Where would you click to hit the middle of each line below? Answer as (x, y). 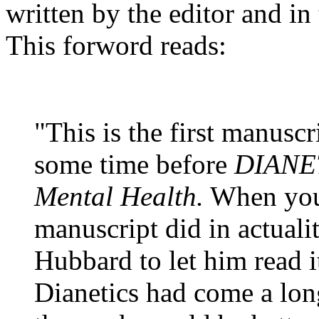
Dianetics (87, 292)
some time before (134, 164)
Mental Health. (119, 196)
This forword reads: (116, 45)
